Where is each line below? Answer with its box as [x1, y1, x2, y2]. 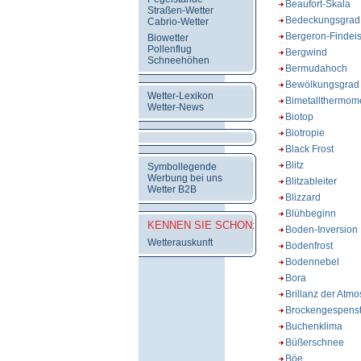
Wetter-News [147, 102, 204, 113]
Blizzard [284, 192, 321, 203]
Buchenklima [284, 321, 342, 332]
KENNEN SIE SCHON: [147, 219, 255, 231]
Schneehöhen [147, 55, 210, 66]
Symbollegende [147, 161, 217, 172]
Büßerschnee [284, 337, 344, 348]
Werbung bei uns [147, 172, 222, 184]
